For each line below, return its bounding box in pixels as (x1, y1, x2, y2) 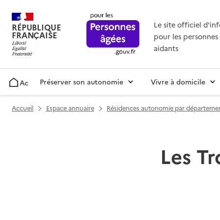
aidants (153, 43, 178, 54)
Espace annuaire (46, 104, 94, 112)
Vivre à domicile (151, 77, 205, 87)
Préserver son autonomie (40, 77, 123, 87)
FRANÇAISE (12, 29, 57, 41)
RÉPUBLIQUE (12, 22, 61, 33)
